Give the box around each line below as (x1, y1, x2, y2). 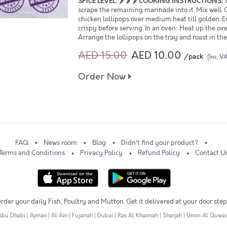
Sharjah (162, 212, 182, 220)
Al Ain (51, 212, 67, 220)
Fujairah (71, 212, 93, 220)
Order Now (78, 70, 128, 83)
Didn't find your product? (121, 138, 198, 147)
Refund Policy (137, 148, 180, 158)
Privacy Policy (80, 148, 123, 158)
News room (43, 138, 77, 147)
